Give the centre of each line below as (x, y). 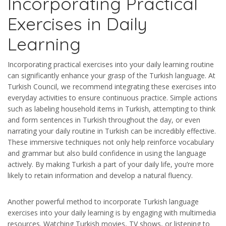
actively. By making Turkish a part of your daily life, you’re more (111, 164)
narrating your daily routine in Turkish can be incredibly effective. (112, 131)
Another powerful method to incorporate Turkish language (103, 202)
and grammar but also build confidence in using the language (107, 153)
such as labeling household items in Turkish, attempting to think (111, 109)
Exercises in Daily (77, 24)
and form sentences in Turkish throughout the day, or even (104, 120)
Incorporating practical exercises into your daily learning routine (111, 65)
